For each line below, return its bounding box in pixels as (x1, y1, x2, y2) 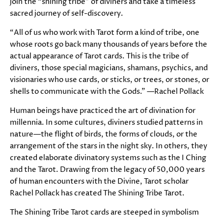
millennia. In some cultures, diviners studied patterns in (10, 117, 203, 128)
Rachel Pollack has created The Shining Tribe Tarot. (10, 188, 185, 199)
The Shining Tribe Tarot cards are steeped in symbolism (10, 207, 199, 218)
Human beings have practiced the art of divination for (10, 106, 195, 116)
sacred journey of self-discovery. (10, 8, 123, 19)
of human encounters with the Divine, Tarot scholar (10, 176, 189, 187)
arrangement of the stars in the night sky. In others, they (10, 141, 207, 152)
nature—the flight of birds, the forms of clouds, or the (10, 129, 197, 140)
